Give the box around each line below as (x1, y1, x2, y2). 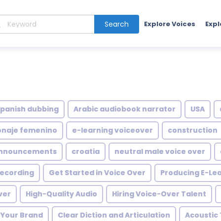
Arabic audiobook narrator (74, 104, 176, 114)
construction (168, 125, 218, 135)
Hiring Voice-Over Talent (112, 189, 206, 199)
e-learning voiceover (72, 125, 153, 135)
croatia (72, 147, 100, 156)
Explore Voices (144, 19, 195, 29)
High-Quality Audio (26, 189, 97, 199)
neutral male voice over (114, 147, 205, 156)
